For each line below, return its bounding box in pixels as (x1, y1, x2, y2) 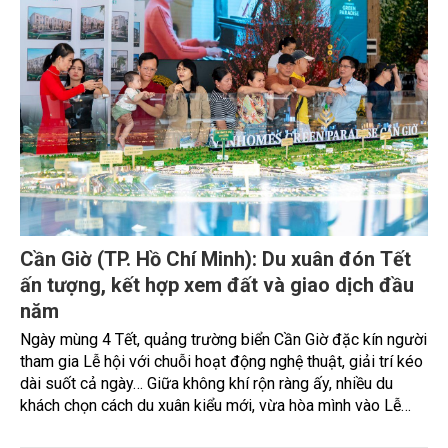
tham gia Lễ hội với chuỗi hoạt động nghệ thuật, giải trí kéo (20, 351, 423, 371)
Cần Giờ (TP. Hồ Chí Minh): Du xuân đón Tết (20, 246, 411, 271)
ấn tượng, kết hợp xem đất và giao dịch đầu (20, 272, 414, 297)
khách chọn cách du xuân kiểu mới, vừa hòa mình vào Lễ (20, 395, 401, 415)
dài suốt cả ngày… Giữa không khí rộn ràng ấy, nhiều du (20, 373, 393, 393)
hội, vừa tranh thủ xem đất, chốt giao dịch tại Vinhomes (20, 417, 400, 437)
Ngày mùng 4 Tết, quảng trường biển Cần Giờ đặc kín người (20, 329, 427, 349)
